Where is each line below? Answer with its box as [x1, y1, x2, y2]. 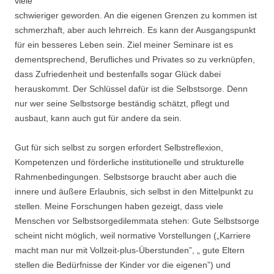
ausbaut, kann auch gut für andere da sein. [15, 113, 182, 123]
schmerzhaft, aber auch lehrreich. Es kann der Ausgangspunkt [15, 25, 256, 35]
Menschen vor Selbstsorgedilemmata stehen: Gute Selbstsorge [15, 216, 259, 226]
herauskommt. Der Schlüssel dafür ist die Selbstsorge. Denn [15, 84, 248, 94]
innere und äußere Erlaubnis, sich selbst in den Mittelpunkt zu [15, 187, 253, 196]
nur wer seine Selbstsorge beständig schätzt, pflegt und [15, 98, 229, 108]
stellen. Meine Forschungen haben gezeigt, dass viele [15, 201, 223, 211]
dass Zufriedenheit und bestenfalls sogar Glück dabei [15, 69, 221, 79]
